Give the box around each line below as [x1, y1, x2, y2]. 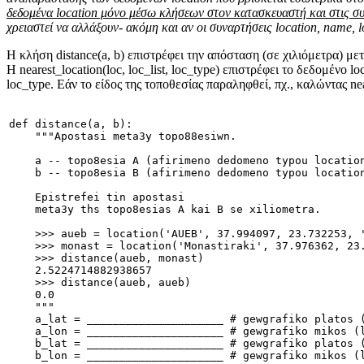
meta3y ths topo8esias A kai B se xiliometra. [9, 203, 321, 216]
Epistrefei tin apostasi [9, 191, 184, 204]
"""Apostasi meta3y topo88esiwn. [9, 130, 236, 143]
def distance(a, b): [9, 118, 132, 131]
